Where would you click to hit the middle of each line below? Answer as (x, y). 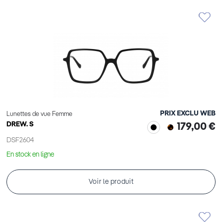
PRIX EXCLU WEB (188, 114)
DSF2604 (20, 140)
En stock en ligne (30, 155)
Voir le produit (111, 182)
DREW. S (20, 125)
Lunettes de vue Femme (39, 114)
